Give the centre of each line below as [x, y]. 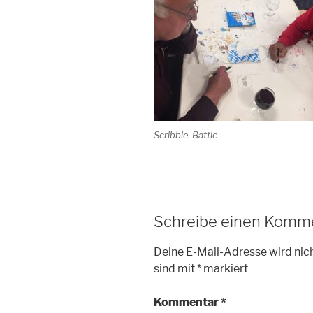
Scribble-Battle [186, 134]
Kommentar [187, 302]
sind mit [175, 268]
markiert [225, 268]
